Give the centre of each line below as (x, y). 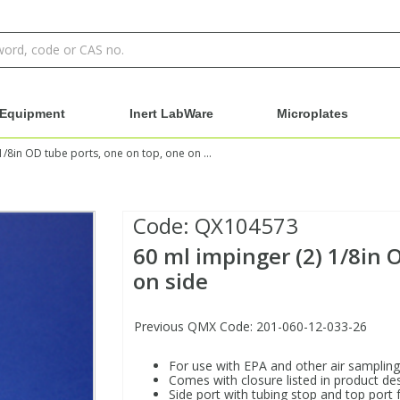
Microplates (313, 113)
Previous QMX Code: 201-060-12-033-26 (250, 327)
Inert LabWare (171, 113)
